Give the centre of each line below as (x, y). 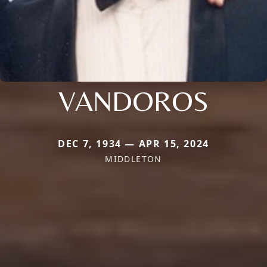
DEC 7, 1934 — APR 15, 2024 (133, 143)
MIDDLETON (133, 159)
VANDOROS (133, 100)
